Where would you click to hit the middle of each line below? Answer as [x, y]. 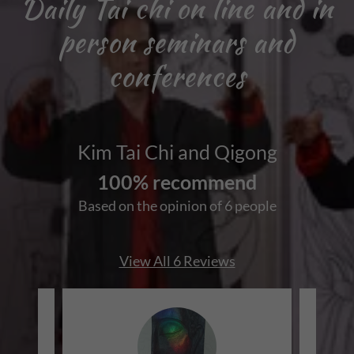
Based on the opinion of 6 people [177, 206]
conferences [177, 77]
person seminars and [177, 43]
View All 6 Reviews [177, 261]
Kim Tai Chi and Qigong [177, 152]
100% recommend [177, 182]
